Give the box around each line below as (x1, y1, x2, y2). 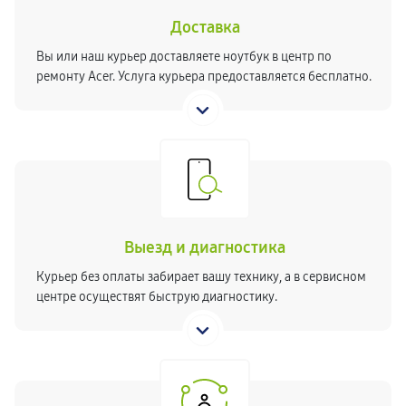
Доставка (169, 17, 240, 37)
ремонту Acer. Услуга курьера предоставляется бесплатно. (36, 69, 372, 84)
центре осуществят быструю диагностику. (36, 289, 277, 304)
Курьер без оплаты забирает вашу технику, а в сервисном (36, 269, 366, 285)
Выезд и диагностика (124, 237, 285, 257)
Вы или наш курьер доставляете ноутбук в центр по (36, 49, 332, 64)
